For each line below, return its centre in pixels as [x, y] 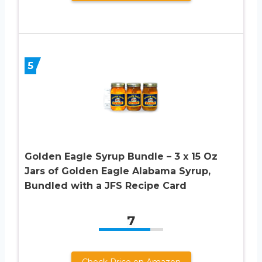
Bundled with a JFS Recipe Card [106, 186]
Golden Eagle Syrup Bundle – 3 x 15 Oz [121, 157]
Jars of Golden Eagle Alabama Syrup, [118, 171]
